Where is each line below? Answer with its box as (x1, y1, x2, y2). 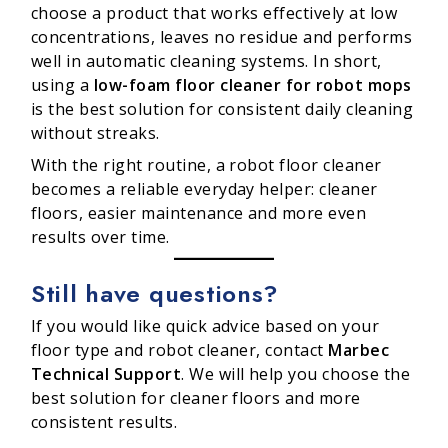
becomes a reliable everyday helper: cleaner (31, 177, 378, 200)
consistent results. (31, 411, 178, 434)
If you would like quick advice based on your (31, 315, 380, 338)
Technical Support (31, 363, 182, 386)
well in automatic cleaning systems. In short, (31, 49, 382, 72)
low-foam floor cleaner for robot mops (93, 73, 412, 96)
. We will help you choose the (181, 363, 411, 386)
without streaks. (31, 121, 160, 144)
